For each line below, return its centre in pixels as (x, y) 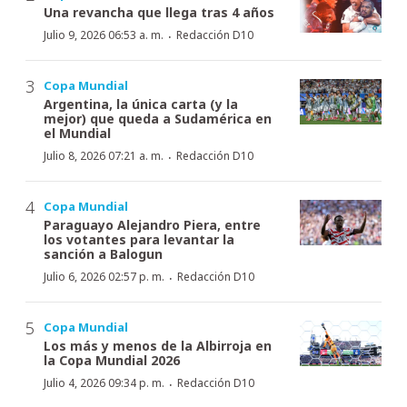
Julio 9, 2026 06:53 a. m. (104, 35)
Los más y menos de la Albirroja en (158, 345)
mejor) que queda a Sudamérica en (158, 118)
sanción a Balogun (103, 253)
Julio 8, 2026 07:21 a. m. (104, 155)
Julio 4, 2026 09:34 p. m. (104, 382)
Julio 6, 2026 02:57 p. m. (104, 276)
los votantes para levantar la (139, 239)
